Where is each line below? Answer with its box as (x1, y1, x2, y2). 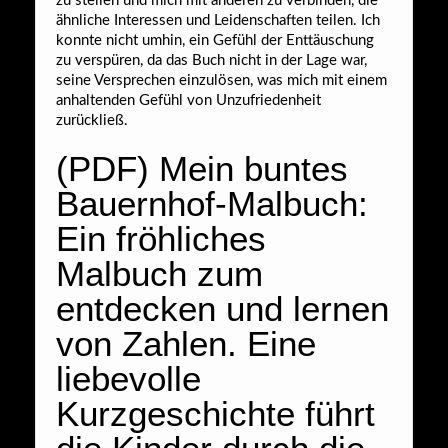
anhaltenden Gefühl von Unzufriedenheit (56, 92, 321, 108)
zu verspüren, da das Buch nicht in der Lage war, (56, 52, 367, 68)
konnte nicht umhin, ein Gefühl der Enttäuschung (56, 32, 374, 48)
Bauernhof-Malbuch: (56, 183, 368, 223)
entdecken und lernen (56, 288, 389, 328)
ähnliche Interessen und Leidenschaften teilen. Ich (56, 12, 380, 28)
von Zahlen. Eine (56, 323, 316, 363)
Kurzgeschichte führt (56, 393, 375, 433)
